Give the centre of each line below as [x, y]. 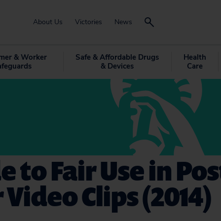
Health [195, 57]
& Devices [117, 66]
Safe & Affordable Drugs [117, 57]
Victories [89, 22]
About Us [48, 22]
